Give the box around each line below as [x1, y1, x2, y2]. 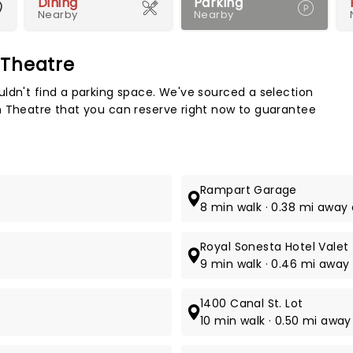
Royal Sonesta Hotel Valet [200, 239, 349, 255]
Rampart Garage [200, 182, 297, 198]
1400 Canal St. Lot [200, 295, 303, 311]
